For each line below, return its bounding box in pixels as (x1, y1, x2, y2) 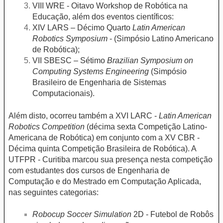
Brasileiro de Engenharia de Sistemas (32, 78, 166, 87)
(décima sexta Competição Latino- (85, 122, 207, 131)
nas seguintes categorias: (8, 188, 99, 197)
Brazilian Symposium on (107, 56, 193, 65)
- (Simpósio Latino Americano (108, 34, 214, 43)
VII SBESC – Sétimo (32, 56, 107, 65)
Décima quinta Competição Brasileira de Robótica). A (8, 144, 196, 153)
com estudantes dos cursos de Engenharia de (8, 166, 170, 175)
